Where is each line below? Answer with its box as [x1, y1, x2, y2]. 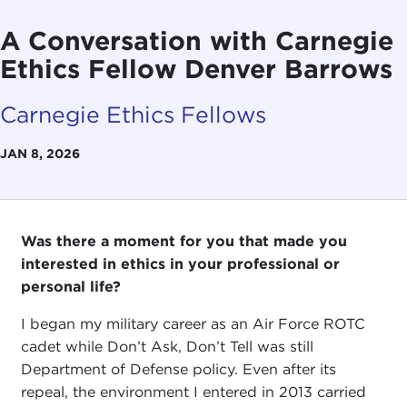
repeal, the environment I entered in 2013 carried [20, 383, 366, 402]
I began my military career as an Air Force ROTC [20, 315, 365, 333]
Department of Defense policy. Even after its [20, 361, 336, 379]
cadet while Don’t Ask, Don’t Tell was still [20, 338, 313, 356]
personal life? [20, 278, 124, 296]
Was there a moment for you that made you [20, 233, 347, 251]
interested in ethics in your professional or [20, 255, 340, 273]
